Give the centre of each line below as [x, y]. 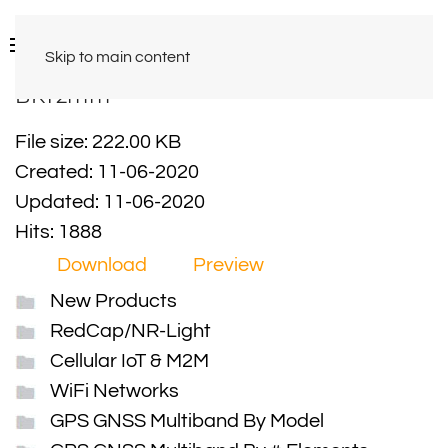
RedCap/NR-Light [130, 331]
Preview [228, 265]
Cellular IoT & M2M [129, 361]
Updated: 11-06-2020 [110, 202]
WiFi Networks [114, 391]
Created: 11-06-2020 [107, 172]
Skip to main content [117, 57]
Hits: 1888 [58, 232]
